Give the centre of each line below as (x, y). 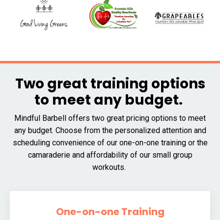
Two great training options (110, 83)
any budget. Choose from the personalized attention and (110, 130)
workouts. (110, 167)
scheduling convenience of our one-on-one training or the (110, 142)
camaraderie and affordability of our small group (110, 155)
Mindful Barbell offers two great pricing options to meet (110, 118)
